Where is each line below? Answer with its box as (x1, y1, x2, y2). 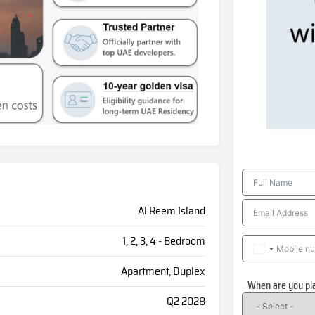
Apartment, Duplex (120, 262, 205, 281)
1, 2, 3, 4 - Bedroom (122, 232, 205, 250)
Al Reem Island (137, 202, 205, 220)
